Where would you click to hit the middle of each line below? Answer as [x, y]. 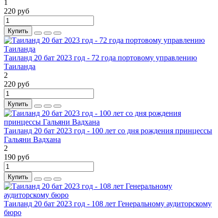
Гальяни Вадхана [32, 140]
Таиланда [20, 67]
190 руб [17, 157]
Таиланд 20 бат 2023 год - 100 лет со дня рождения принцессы [108, 131]
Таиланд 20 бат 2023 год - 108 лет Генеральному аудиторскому [108, 204]
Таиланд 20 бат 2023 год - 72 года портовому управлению [100, 58]
